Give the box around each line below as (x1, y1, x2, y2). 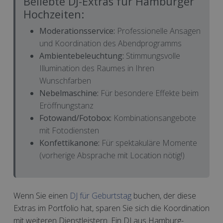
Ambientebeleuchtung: (39, 50, 124, 61)
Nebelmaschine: (39, 88, 99, 99)
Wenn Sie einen (13, 190, 70, 201)
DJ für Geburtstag (70, 190, 131, 201)
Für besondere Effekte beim (99, 88, 199, 99)
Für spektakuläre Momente (100, 137, 197, 148)
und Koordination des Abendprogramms (39, 38, 182, 49)
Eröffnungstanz (39, 100, 94, 111)
